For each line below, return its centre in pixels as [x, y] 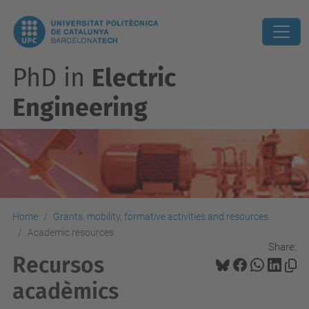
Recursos [58, 265]
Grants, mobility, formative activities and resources [161, 217]
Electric [134, 78]
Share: [282, 247]
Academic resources [71, 232]
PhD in [52, 78]
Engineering [80, 108]
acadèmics [66, 291]
